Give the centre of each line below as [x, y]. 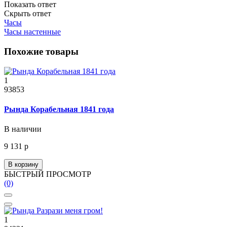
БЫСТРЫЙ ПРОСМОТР [48, 174]
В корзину [23, 165]
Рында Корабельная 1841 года [59, 109]
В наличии [23, 129]
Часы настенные [32, 32]
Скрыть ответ [28, 14]
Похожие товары [41, 51]
